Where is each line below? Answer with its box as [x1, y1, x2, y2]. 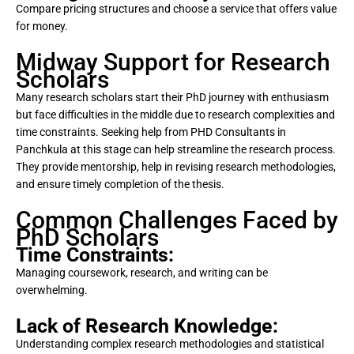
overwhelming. [16, 284, 88, 296]
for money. [16, 20, 68, 33]
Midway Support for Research [16, 48, 330, 77]
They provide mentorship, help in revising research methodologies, [16, 160, 336, 174]
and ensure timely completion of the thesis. [16, 178, 224, 191]
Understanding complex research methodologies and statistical [16, 337, 324, 350]
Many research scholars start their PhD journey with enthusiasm [16, 91, 329, 104]
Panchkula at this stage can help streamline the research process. [16, 143, 336, 156]
